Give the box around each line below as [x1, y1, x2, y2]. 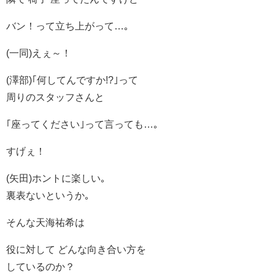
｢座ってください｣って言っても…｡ [6, 118, 158, 129]
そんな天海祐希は [6, 217, 85, 227]
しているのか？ [6, 261, 75, 271]
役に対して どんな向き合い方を [6, 244, 146, 254]
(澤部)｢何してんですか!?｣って [6, 74, 138, 85]
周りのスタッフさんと [6, 91, 104, 102]
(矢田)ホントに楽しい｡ [6, 172, 106, 183]
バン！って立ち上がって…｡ [6, 20, 129, 31]
